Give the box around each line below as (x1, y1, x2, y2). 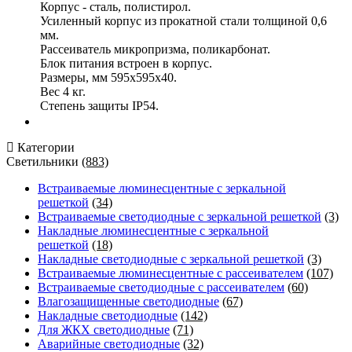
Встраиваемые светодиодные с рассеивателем (38, 280, 284, 294)
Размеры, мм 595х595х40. (40, 70, 177, 84)
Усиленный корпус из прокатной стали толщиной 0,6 (40, 13, 327, 27)
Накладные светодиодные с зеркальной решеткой (38, 251, 304, 266)
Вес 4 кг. (40, 84, 86, 98)
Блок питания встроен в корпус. (40, 56, 212, 70)
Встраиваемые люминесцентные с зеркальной (38, 181, 286, 195)
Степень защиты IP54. (40, 98, 159, 112)
